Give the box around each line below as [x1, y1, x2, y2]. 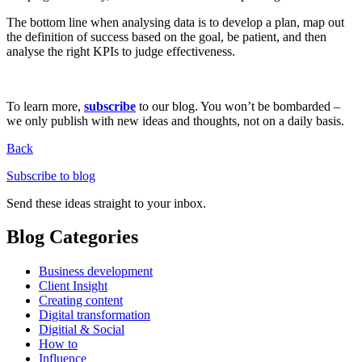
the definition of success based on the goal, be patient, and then [6, 29, 326, 44]
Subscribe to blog [6, 168, 95, 183]
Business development [39, 264, 153, 279]
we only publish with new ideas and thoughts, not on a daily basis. [6, 113, 344, 128]
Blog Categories [6, 226, 138, 248]
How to [39, 337, 78, 351]
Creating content [39, 293, 123, 308]
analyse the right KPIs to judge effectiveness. [6, 44, 235, 58]
